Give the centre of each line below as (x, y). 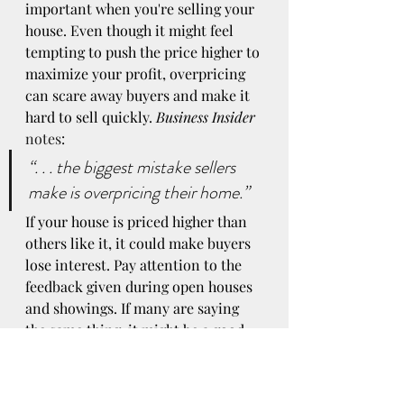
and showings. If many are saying (134, 308)
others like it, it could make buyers (140, 243)
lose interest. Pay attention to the (135, 265)
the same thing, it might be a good (137, 330)
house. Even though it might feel (131, 31)
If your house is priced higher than (138, 222)
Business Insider (206, 117)
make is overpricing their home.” (138, 193)
